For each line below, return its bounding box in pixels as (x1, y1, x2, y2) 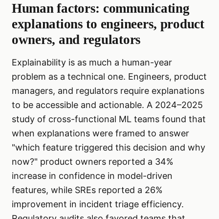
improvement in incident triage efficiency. (12, 199, 184, 210)
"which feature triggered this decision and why (12, 142, 205, 153)
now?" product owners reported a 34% (12, 156, 174, 167)
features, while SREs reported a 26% (12, 185, 163, 196)
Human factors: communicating (12, 1, 190, 16)
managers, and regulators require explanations (12, 86, 204, 96)
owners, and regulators (12, 32, 141, 47)
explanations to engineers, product (12, 17, 204, 32)
